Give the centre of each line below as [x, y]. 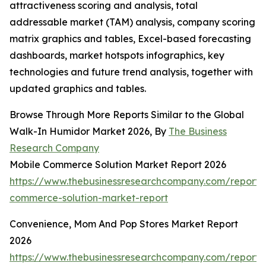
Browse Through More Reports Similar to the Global [127, 115]
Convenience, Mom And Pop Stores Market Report [124, 224]
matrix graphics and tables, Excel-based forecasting [130, 39]
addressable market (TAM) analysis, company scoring [132, 22]
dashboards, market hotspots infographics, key [117, 56]
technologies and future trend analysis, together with [131, 72]
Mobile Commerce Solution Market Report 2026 [118, 165]
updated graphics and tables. [78, 89]
